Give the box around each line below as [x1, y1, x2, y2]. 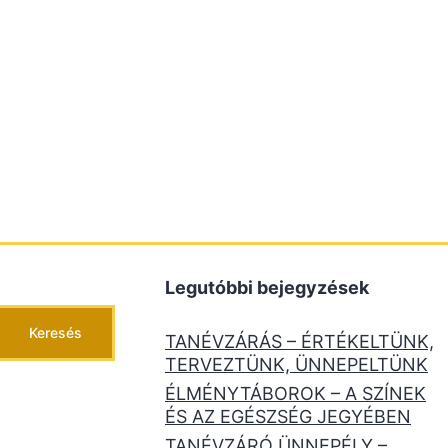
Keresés [29, 324, 82, 342]
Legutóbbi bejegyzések [165, 277, 369, 299]
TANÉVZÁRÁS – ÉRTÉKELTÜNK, [165, 331, 434, 353]
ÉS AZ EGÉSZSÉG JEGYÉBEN [165, 406, 411, 428]
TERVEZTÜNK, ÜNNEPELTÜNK [165, 354, 428, 376]
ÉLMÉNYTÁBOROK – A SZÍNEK [165, 383, 426, 405]
